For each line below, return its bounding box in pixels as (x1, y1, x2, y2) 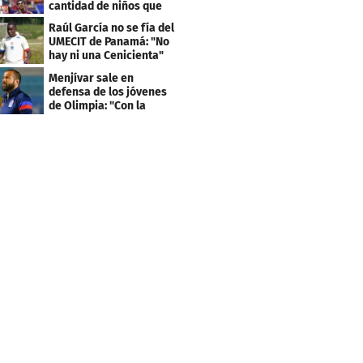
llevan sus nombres (49, 12, 150, 27)
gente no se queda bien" (49, 113, 174, 127)
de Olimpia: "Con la (49, 99, 147, 113)
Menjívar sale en (49, 71, 135, 86)
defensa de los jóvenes (49, 85, 168, 100)
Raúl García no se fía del (49, 21, 175, 36)
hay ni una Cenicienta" (49, 49, 164, 63)
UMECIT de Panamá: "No (49, 35, 170, 49)
